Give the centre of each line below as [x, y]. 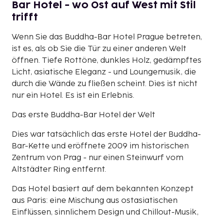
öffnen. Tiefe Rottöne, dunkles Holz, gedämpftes [107, 60]
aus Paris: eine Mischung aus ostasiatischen [95, 200]
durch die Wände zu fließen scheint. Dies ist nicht [105, 84]
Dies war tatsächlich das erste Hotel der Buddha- [106, 134]
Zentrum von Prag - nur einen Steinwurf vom [98, 158]
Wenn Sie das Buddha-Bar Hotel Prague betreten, [107, 37]
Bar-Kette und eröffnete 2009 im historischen [100, 146]
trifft [25, 17]
